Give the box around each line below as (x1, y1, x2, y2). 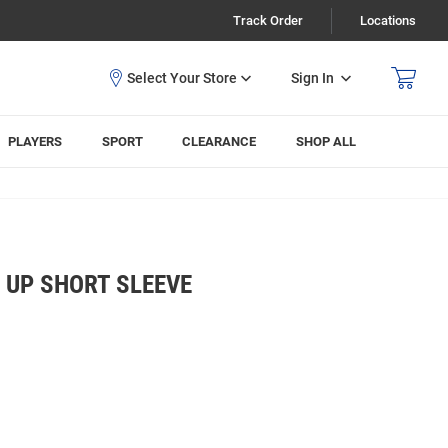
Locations (360, 13, 416, 28)
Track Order (233, 13, 303, 28)
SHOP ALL (296, 134, 357, 149)
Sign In (291, 69, 334, 86)
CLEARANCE (182, 134, 257, 149)
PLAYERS (8, 134, 63, 149)
